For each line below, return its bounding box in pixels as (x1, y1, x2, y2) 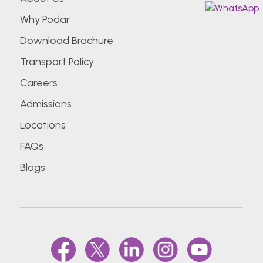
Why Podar (19, 13, 70, 26)
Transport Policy (19, 55, 94, 68)
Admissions (19, 97, 72, 110)
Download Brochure (19, 34, 113, 47)
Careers (19, 76, 58, 89)
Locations (19, 119, 66, 131)
